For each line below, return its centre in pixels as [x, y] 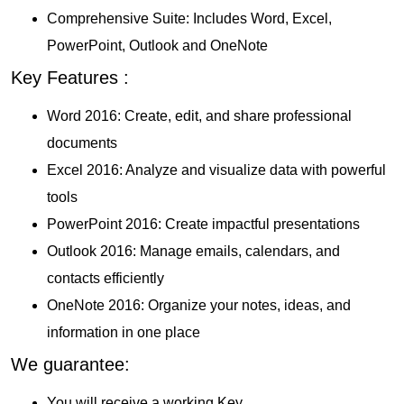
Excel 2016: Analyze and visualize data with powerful [216, 170]
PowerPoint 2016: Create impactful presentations [203, 224]
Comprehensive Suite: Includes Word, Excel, [189, 18]
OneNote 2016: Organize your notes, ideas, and [199, 305]
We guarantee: [70, 364]
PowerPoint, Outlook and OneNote [157, 45]
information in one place [124, 332]
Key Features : [70, 77]
